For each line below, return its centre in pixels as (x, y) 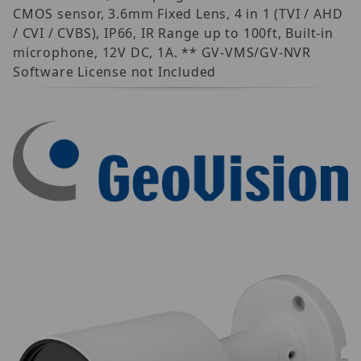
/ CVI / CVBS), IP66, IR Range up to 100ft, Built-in (173, 33)
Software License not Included (115, 71)
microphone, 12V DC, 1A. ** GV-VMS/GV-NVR (162, 52)
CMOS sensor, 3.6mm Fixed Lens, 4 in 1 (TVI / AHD (178, 13)
